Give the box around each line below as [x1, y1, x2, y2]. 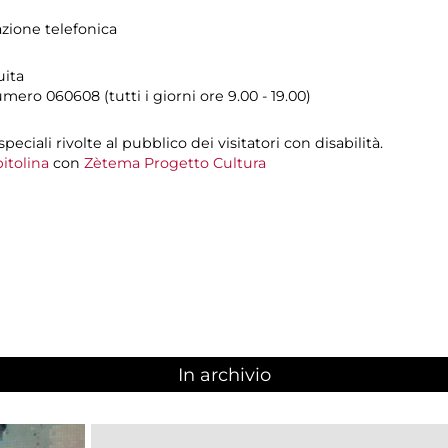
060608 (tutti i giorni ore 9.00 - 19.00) [46, 86, 311, 105]
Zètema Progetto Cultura [84, 153, 266, 172]
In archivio [177, 364, 271, 387]
